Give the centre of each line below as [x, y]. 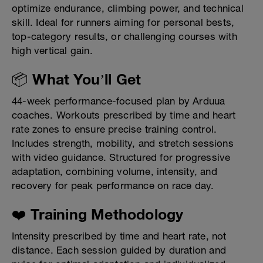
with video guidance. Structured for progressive [121, 158]
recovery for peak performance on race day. [113, 186]
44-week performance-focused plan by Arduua [119, 101]
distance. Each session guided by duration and [119, 250]
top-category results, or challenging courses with [124, 37]
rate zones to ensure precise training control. [114, 129]
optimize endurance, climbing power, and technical [128, 9]
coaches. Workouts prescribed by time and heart [124, 115]
